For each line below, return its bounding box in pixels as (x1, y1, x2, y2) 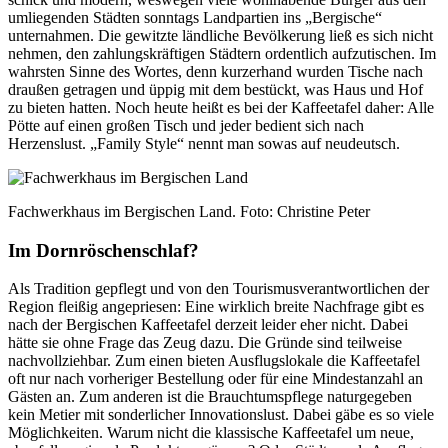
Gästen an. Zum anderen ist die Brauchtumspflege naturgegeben (8, 388, 412, 406)
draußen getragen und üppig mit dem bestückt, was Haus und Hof (8, 81, 423, 98)
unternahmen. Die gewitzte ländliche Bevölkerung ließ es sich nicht (8, 27, 433, 44)
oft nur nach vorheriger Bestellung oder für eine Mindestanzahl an (8, 370, 423, 388)
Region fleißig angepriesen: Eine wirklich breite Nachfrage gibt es (8, 298, 424, 316)
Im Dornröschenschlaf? (8, 239, 199, 261)
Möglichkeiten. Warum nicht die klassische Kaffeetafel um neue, (8, 424, 414, 442)
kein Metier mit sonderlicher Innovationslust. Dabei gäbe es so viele (8, 406, 434, 424)
